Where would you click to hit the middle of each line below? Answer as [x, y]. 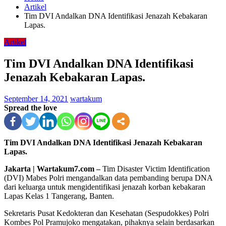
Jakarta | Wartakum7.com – [52, 168]
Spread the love [31, 107]
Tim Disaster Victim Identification [155, 168]
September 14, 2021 [36, 98]
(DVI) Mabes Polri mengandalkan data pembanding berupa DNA [108, 178]
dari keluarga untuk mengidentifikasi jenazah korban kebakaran [105, 187]
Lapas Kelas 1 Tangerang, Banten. [59, 196]
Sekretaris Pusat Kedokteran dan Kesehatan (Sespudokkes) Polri [106, 213]
